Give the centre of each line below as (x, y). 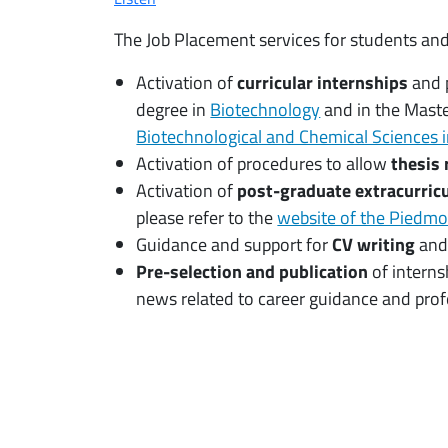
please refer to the (207, 217)
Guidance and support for (232, 244)
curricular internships (323, 82)
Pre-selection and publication (252, 271)
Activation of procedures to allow (264, 163)
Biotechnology (265, 109)
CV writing (372, 244)
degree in (173, 109)
